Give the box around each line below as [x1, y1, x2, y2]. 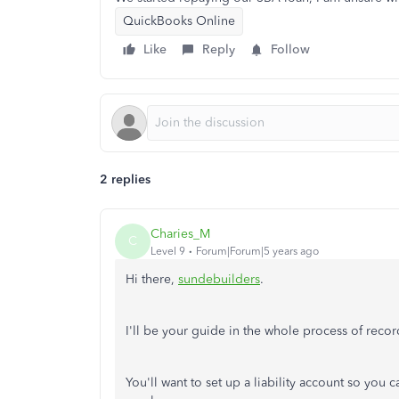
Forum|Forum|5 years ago [196, 244, 319, 257]
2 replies [100, 172, 151, 187]
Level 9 [151, 244, 185, 257]
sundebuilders [178, 272, 260, 287]
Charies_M [151, 225, 210, 241]
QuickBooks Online [123, 13, 235, 28]
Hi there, [126, 272, 178, 287]
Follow [271, 42, 310, 57]
